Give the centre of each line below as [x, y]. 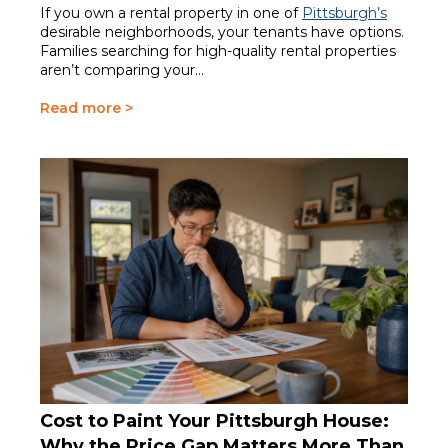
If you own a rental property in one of [171, 12]
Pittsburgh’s [344, 12]
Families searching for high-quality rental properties [218, 50]
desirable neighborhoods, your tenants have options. [222, 31]
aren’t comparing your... [122, 69]
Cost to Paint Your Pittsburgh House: [214, 420]
